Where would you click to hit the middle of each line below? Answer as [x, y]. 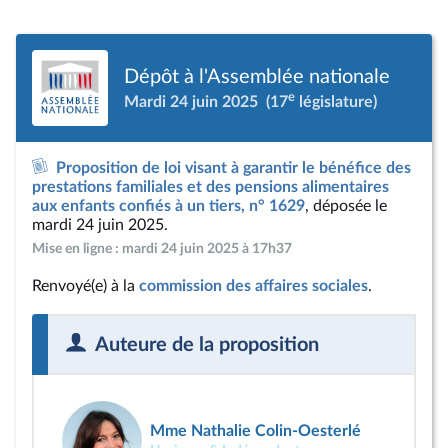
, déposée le [346, 206]
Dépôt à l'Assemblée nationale [257, 76]
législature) [336, 101]
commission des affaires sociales [253, 286]
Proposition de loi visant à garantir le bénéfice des [233, 168]
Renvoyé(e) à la [85, 286]
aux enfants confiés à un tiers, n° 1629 [168, 206]
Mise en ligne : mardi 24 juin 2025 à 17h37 [162, 248]
